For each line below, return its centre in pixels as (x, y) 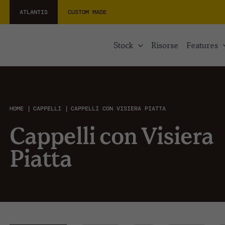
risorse (167, 45)
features (204, 45)
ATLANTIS (33, 12)
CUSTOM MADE (87, 12)
